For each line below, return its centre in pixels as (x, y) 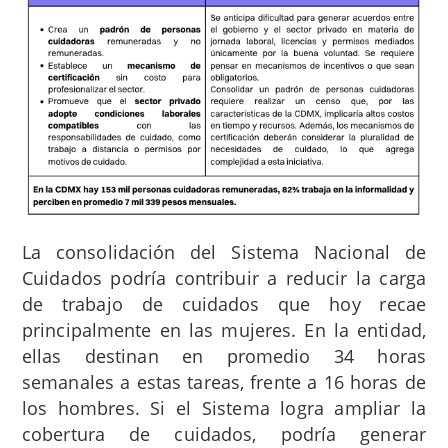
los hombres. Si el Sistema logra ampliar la (224, 407)
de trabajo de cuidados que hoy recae (224, 303)
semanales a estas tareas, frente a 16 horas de (224, 381)
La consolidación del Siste (147, 251)
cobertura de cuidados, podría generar (224, 433)
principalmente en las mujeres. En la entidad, (224, 329)
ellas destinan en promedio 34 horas (224, 355)
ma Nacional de (349, 251)
